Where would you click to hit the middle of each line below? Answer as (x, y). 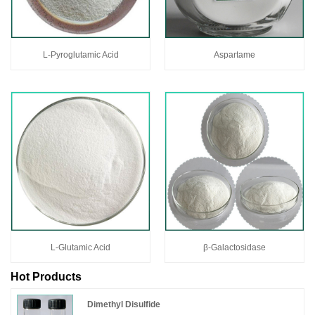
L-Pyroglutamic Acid (81, 54)
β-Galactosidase (234, 247)
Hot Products (46, 276)
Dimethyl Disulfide (124, 305)
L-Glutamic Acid (81, 247)
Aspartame (234, 54)
